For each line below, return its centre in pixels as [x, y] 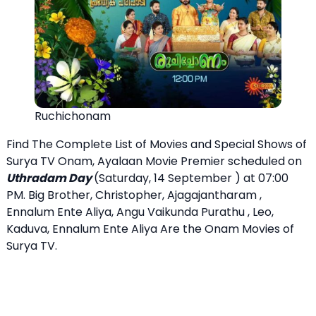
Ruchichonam [73, 116]
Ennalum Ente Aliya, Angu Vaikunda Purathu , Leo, [140, 212]
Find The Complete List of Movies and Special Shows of [157, 145]
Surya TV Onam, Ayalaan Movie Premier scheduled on [154, 162]
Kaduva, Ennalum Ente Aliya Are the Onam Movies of [150, 229]
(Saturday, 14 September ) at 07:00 [191, 178]
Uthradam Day [50, 178]
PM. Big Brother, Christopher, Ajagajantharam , [134, 195]
